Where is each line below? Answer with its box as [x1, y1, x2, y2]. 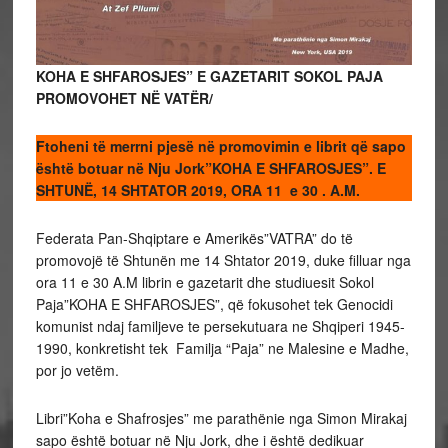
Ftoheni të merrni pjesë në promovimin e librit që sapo [35, 136, 406, 157]
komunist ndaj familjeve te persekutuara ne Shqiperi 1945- [35, 316, 405, 337]
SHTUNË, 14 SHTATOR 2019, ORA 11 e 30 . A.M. [35, 180, 360, 201]
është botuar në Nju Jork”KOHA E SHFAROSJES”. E [35, 158, 386, 179]
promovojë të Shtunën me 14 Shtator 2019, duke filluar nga [35, 250, 411, 271]
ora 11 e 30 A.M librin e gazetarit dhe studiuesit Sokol [35, 272, 374, 293]
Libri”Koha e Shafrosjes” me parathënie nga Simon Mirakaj [35, 408, 407, 429]
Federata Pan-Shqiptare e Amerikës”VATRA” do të [35, 228, 353, 249]
